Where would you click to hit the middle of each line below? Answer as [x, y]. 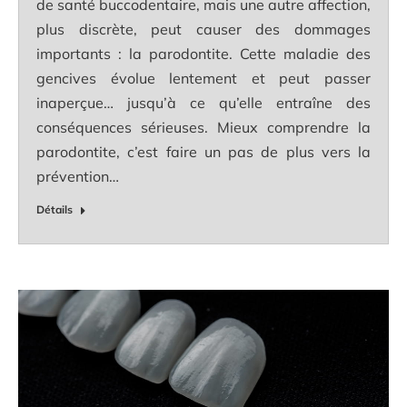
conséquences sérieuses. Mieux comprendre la [203, 128]
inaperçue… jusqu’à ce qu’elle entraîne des [203, 103]
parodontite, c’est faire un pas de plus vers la [203, 152]
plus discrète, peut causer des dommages [203, 30]
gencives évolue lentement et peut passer [203, 79]
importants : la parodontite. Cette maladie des [203, 54]
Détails [55, 210]
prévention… [78, 177]
